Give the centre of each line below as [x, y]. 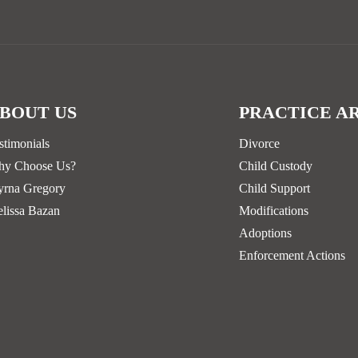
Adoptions [265, 233]
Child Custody [276, 166]
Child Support [274, 189]
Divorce [259, 144]
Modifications [274, 211]
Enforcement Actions [292, 256]
